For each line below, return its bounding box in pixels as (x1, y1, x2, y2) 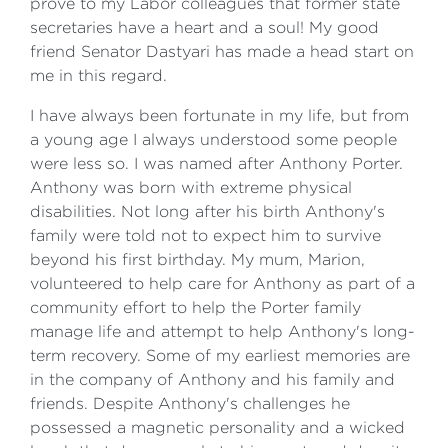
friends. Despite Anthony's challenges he (30, 395, 350, 412)
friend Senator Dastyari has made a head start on (30, 43, 414, 60)
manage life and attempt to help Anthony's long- (30, 323, 415, 340)
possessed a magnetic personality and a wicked (30, 419, 405, 436)
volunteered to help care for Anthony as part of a (30, 275, 415, 292)
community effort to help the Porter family (30, 299, 361, 316)
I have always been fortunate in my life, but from (30, 107, 409, 124)
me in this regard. (30, 67, 167, 84)
